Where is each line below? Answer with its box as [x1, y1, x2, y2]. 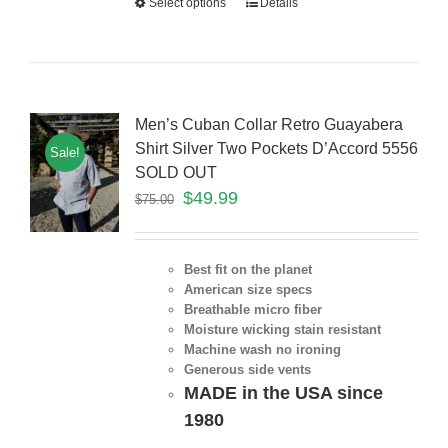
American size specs [183, 282, 312, 298]
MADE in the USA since [183, 383, 383, 404]
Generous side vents [183, 362, 311, 378]
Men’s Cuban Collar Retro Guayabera [134, 116, 403, 134]
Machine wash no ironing [183, 342, 341, 358]
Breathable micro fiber [183, 302, 322, 318]
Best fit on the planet [183, 262, 312, 278]
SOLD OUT [134, 164, 217, 182]
